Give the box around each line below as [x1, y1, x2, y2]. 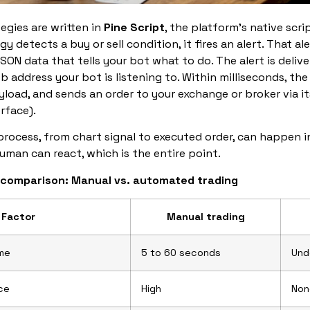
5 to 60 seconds [141, 246, 221, 259]
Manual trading [166, 210, 245, 223]
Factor [1, 210, 35, 223]
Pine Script [104, 19, 165, 35]
